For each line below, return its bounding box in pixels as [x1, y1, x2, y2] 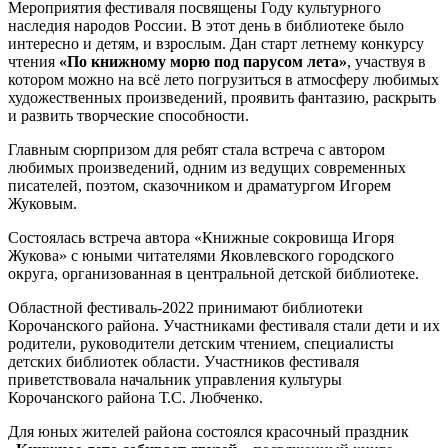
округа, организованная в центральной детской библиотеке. [8, 265, 419, 283]
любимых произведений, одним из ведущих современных [8, 159, 406, 177]
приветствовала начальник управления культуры [8, 371, 342, 389]
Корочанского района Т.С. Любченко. [8, 389, 263, 407]
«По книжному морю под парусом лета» [59, 53, 347, 71]
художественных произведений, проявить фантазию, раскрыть [8, 89, 436, 107]
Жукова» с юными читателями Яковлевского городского [8, 247, 394, 265]
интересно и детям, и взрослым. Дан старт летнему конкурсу [8, 35, 424, 53]
